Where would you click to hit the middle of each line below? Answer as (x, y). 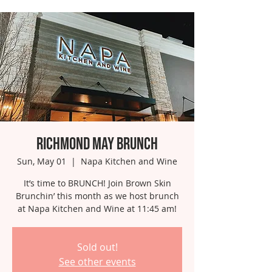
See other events (97, 262)
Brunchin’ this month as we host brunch (97, 196)
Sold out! (97, 247)
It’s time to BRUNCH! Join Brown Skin (97, 183)
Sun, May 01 (42, 161)
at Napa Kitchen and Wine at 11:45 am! (97, 209)
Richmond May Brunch (97, 144)
